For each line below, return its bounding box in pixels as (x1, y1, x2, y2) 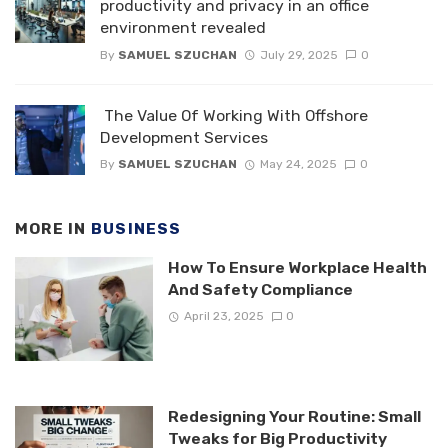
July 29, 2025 (259, 47, 338, 62)
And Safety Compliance (167, 280, 353, 300)
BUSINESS (90, 219, 182, 238)
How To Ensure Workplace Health (167, 258, 427, 278)
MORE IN (15, 219, 91, 238)
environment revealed (100, 18, 266, 38)
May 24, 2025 (259, 156, 337, 171)
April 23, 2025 (183, 309, 264, 324)
